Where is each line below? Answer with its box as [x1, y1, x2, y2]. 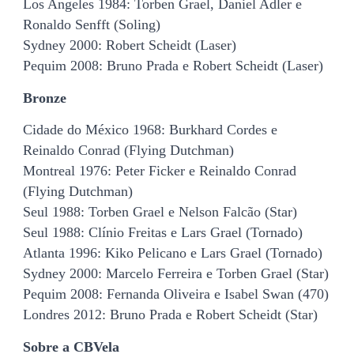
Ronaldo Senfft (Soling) [23, 17, 160, 33]
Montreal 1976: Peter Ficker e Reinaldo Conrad [23, 163, 296, 179]
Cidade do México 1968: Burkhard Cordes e [23, 122, 277, 138]
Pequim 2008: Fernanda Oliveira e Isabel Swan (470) [23, 286, 329, 303]
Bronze [23, 89, 66, 106]
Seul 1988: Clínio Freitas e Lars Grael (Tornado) [23, 224, 303, 241]
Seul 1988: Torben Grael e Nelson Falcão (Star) [23, 204, 297, 220]
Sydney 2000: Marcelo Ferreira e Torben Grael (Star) [23, 265, 329, 282]
